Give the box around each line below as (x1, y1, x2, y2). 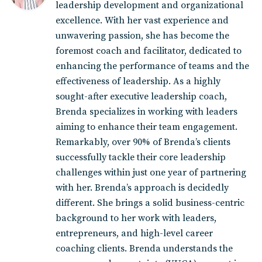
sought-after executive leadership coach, (56, 91, 227, 103)
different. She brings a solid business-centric (56, 197, 244, 209)
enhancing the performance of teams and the (56, 60, 249, 73)
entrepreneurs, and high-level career (56, 227, 213, 240)
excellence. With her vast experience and (56, 15, 229, 27)
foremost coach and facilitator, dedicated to (56, 45, 242, 57)
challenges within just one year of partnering (56, 167, 246, 179)
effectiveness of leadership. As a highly (56, 75, 220, 88)
